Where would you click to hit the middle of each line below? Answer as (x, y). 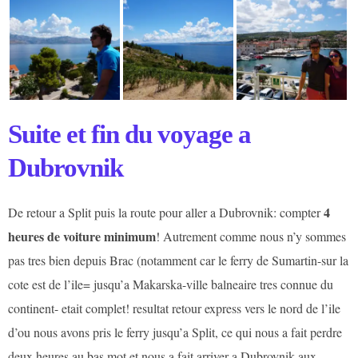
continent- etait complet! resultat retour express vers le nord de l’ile (174, 308)
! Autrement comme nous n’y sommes (251, 236)
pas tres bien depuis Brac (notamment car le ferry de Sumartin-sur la (178, 260)
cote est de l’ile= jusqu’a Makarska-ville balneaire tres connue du (171, 284)
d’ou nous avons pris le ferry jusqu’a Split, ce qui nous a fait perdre (175, 332)
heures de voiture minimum (82, 236)
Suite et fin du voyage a (129, 134)
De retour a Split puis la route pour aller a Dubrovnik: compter (166, 212)
